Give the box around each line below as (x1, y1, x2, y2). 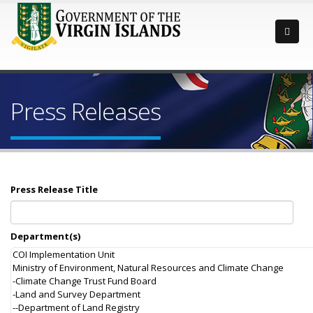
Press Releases (10, 95, 161, 127)
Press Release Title (10, 182, 98, 196)
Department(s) (10, 230, 80, 242)
